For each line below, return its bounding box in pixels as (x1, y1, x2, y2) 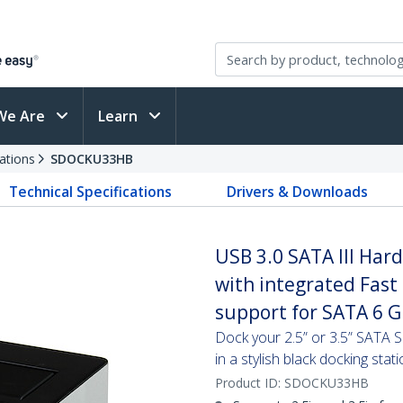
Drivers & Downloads (226, 182, 368, 201)
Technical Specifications (9, 182, 173, 201)
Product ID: (215, 374, 284, 391)
